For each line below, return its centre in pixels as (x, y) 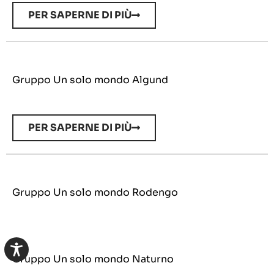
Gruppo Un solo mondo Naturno (93, 259)
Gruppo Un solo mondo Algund (90, 80)
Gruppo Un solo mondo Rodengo (95, 193)
